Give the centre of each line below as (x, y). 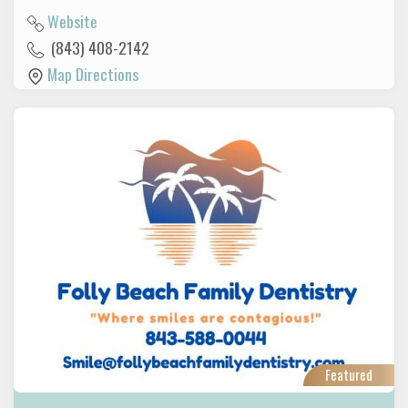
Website (72, 20)
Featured (349, 374)
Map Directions (93, 73)
